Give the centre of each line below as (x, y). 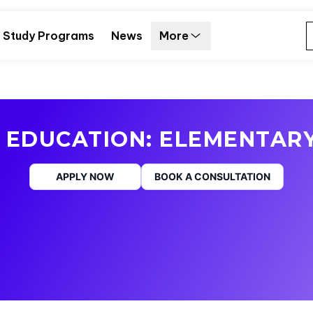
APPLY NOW (85, 176)
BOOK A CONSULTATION (212, 176)
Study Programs (49, 35)
